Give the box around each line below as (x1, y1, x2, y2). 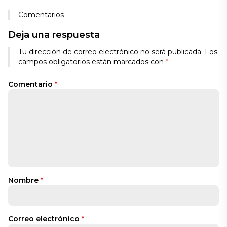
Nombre (8, 176, 41, 185)
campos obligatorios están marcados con (18, 57, 166, 67)
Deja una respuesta (8, 29, 100, 41)
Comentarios (18, 10, 64, 20)
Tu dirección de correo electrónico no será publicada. (18, 47, 203, 57)
